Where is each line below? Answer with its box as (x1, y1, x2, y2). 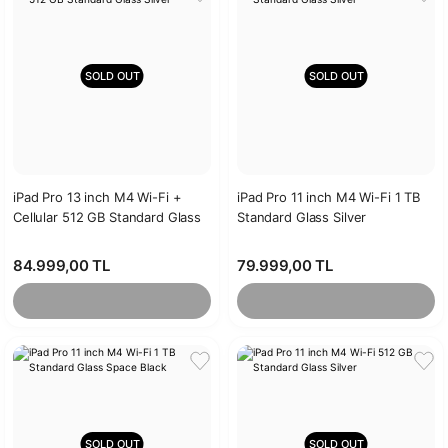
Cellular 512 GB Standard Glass (13, 209, 202, 225)
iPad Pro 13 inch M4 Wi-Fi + (13, 189, 182, 205)
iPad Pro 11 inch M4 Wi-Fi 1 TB (237, 189, 421, 205)
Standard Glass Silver (237, 209, 367, 225)
